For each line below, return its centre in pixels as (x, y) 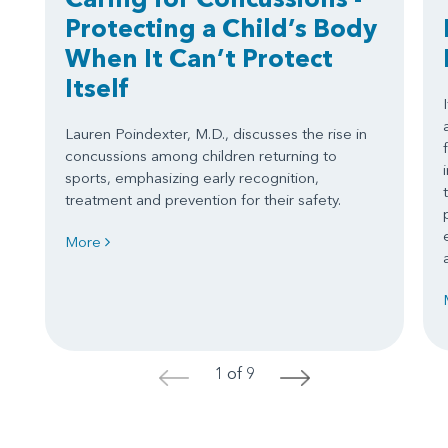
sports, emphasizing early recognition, (192, 178)
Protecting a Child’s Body (221, 28)
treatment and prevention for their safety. (205, 200)
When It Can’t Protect (199, 58)
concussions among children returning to (201, 156)
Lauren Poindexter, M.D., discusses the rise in (216, 134)
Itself (96, 88)
